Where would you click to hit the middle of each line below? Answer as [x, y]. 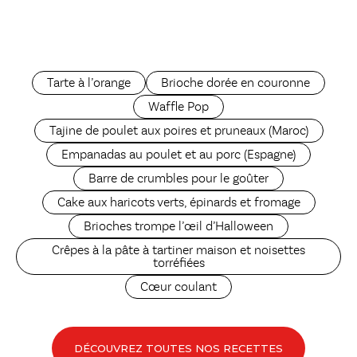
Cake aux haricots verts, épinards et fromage [178, 204]
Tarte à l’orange [89, 84]
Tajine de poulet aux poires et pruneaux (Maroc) [178, 132]
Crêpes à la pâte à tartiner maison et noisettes [178, 251]
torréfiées [178, 264]
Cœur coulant [178, 288]
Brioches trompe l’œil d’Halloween [178, 228]
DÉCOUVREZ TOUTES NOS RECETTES [178, 348]
